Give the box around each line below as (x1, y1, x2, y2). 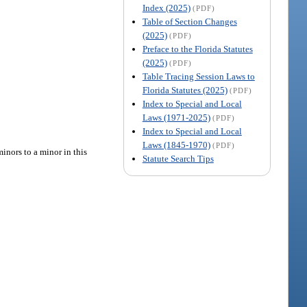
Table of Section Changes (142, 16, 237, 27)
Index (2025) (142, 3, 191, 14)
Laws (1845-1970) (142, 140, 210, 151)
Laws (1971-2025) (142, 112, 210, 123)
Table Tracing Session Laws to (142, 71, 255, 82)
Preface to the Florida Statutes (142, 44, 253, 55)
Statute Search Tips (142, 153, 214, 164)
